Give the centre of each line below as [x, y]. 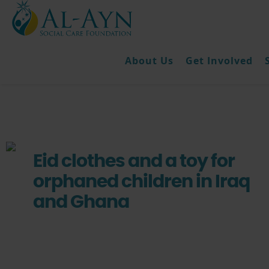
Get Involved [219, 61]
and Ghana [81, 202]
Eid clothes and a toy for [134, 162]
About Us [149, 61]
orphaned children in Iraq [141, 182]
